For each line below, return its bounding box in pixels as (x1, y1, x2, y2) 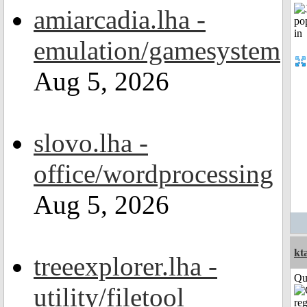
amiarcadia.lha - (34, 5, 206, 34)
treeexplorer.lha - (34, 251, 217, 281)
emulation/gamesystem (34, 36, 280, 65)
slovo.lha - (34, 128, 148, 158)
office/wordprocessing (34, 159, 273, 188)
